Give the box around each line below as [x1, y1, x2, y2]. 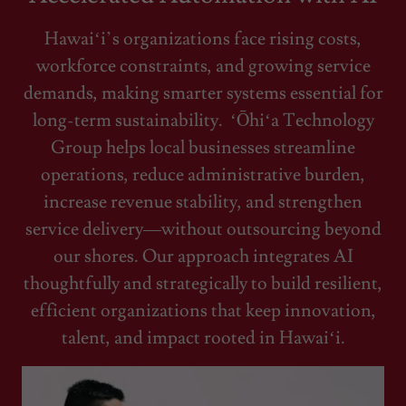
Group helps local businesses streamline [51, 135, 355, 159]
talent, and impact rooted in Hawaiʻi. [61, 325, 345, 350]
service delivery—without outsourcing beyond [24, 217, 382, 241]
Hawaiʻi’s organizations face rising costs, [44, 26, 362, 51]
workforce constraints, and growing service [35, 53, 371, 78]
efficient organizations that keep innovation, [30, 298, 376, 323]
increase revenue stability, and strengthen [43, 189, 362, 214]
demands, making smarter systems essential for [23, 81, 383, 105]
